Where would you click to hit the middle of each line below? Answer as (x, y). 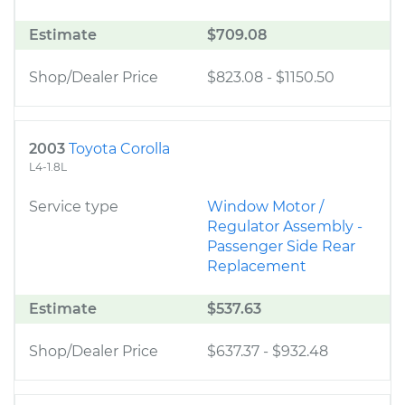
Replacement (257, 266)
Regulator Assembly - (285, 226)
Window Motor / (265, 207)
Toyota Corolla (119, 149)
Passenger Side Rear (281, 246)
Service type (74, 207)
